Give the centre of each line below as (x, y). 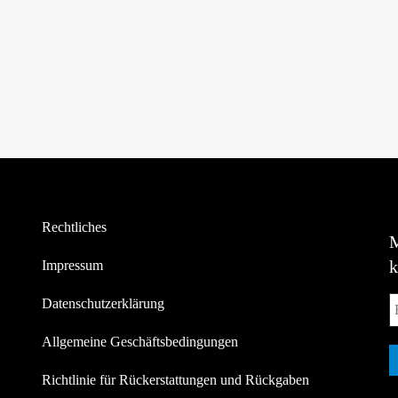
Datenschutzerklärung (103, 303)
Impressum (73, 265)
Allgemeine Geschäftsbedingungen (140, 341)
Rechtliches (75, 227)
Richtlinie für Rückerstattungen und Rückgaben (176, 379)
